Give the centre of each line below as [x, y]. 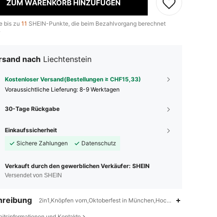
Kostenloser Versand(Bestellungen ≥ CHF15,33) [73, 79]
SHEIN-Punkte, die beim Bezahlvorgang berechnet [96, 23]
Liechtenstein [67, 59]
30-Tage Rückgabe [32, 109]
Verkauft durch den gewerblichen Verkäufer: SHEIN [77, 166]
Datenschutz [99, 143]
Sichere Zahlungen [42, 143]
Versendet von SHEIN [33, 175]
